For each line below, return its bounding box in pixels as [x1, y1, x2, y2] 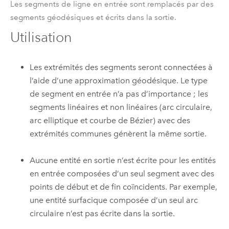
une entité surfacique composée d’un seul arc [30, 195, 198, 205]
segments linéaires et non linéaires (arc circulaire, [30, 102, 213, 112]
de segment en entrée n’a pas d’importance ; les [30, 88, 209, 99]
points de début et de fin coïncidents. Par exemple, [30, 182, 218, 192]
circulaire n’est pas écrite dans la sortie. [30, 209, 175, 219]
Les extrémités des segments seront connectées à [30, 62, 213, 72]
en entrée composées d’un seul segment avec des [30, 169, 215, 179]
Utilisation [10, 29, 72, 46]
